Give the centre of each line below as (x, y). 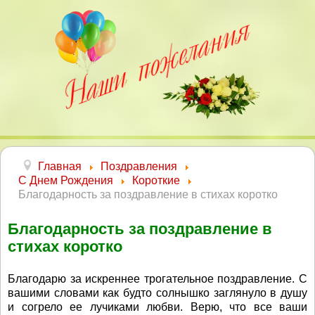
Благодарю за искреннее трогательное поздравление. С (157, 279)
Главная (60, 166)
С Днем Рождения (66, 180)
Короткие (156, 180)
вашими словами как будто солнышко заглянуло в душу (157, 293)
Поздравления (139, 166)
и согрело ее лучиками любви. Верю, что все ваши (157, 307)
